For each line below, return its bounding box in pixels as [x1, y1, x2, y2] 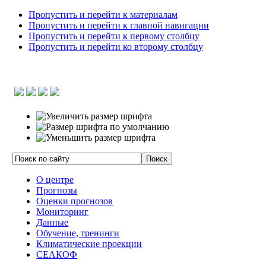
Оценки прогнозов [36, 195, 113, 206]
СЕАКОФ [36, 249, 78, 259]
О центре [36, 174, 74, 185]
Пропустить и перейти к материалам [28, 9, 178, 20]
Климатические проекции [36, 238, 142, 249]
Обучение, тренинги [36, 227, 120, 238]
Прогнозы [36, 185, 78, 195]
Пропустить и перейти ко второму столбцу [28, 42, 203, 52]
